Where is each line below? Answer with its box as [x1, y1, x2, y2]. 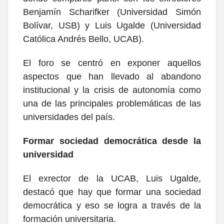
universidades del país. [23, 112, 115, 122]
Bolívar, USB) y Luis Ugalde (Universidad [23, 20, 201, 31]
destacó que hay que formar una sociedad [23, 187, 201, 197]
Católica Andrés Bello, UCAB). [23, 34, 144, 44]
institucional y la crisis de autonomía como [23, 85, 201, 95]
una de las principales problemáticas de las [23, 98, 201, 109]
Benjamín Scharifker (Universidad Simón [23, 7, 201, 17]
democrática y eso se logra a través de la [23, 200, 201, 211]
